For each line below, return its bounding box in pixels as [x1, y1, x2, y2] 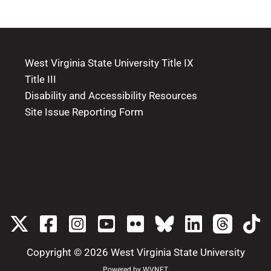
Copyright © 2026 [26, 246, 111, 258]
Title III [24, 73, 56, 85]
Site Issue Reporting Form [24, 106, 143, 118]
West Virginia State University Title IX [24, 57, 194, 69]
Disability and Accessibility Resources [24, 90, 197, 102]
